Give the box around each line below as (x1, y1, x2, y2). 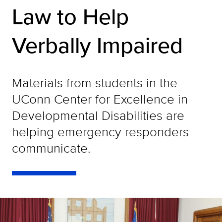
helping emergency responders (12, 122, 189, 141)
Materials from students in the (12, 73, 177, 92)
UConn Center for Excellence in (12, 90, 188, 108)
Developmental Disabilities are (12, 106, 184, 124)
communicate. (12, 139, 91, 157)
